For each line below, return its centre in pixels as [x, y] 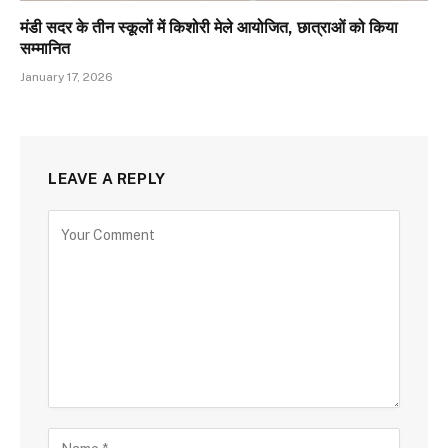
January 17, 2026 [66, 76]
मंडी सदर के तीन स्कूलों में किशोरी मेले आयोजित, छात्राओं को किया [209, 27]
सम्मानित [45, 48]
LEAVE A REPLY [107, 178]
